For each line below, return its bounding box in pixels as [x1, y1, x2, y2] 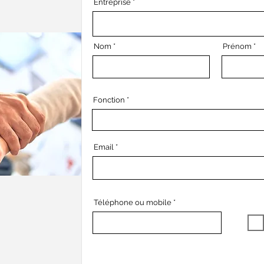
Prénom [223, 42, 252, 51]
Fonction [93, 95, 125, 104]
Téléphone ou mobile [94, 198, 171, 207]
